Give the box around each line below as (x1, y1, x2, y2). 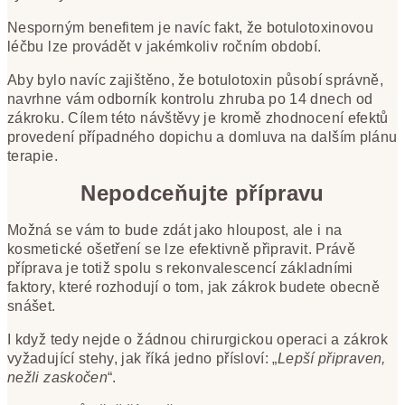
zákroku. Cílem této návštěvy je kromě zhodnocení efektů (7, 110, 389, 127)
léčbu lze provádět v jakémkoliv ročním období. (7, 39, 325, 55)
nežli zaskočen (7, 370, 108, 386)
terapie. (7, 148, 62, 165)
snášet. (7, 298, 60, 315)
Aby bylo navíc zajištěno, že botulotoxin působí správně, (7, 72, 384, 89)
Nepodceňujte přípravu (80, 181, 325, 206)
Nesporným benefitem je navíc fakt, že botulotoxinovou (7, 20, 374, 36)
